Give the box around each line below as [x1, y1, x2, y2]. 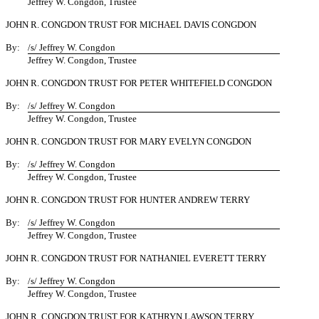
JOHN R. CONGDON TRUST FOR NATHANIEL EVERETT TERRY [6, 253, 266, 263]
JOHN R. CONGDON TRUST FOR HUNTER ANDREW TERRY [6, 194, 250, 205]
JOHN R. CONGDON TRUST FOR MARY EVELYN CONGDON [6, 136, 251, 147]
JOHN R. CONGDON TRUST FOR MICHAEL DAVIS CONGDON [6, 19, 256, 30]
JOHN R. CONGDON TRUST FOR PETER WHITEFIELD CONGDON [6, 78, 272, 88]
